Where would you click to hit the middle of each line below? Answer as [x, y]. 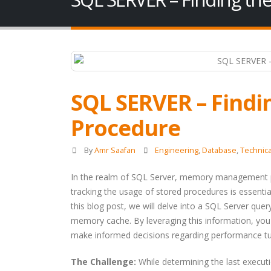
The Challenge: [103, 262]
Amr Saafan [115, 150]
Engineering [177, 150]
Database [220, 150]
